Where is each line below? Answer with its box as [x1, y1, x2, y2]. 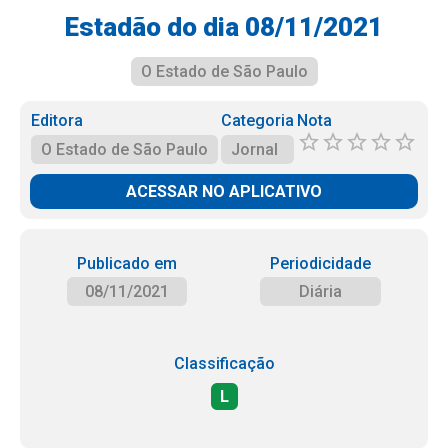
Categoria [220, 111, 294, 130]
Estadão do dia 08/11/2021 [65, 12, 383, 42]
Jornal [230, 140, 278, 159]
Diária [299, 282, 343, 301]
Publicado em [76, 254, 177, 273]
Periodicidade [270, 254, 372, 273]
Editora [31, 111, 84, 130]
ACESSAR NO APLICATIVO [126, 182, 322, 201]
